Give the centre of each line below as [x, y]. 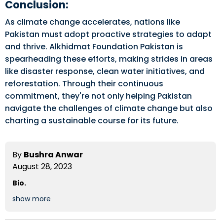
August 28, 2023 [42, 166]
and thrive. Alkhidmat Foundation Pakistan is [94, 47]
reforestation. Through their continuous [84, 84]
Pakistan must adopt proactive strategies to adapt [108, 34]
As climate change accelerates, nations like [92, 22]
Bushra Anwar [53, 155]
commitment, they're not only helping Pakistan [98, 96]
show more [32, 199]
